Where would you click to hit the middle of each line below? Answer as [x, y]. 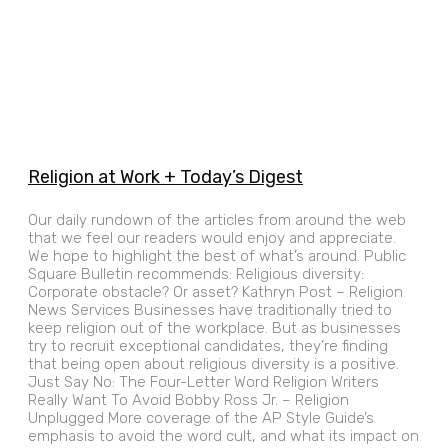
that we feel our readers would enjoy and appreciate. [212, 237]
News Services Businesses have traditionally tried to [210, 309]
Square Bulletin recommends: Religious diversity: [196, 273]
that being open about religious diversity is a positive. [213, 363]
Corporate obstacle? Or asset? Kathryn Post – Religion [215, 291]
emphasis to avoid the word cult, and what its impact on [223, 435]
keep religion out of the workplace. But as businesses [214, 327]
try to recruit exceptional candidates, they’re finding [208, 345]
